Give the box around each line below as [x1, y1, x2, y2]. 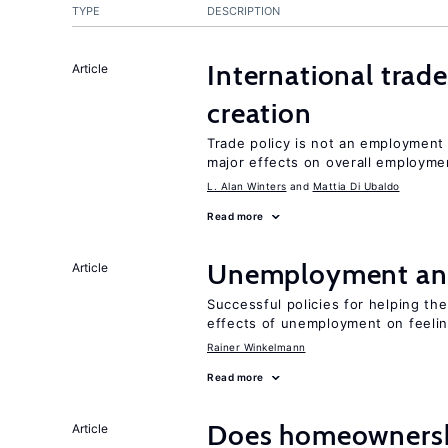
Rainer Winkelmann [207, 341, 306, 353]
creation [207, 96, 312, 130]
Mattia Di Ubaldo [312, 180, 400, 192]
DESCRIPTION [207, 4, 280, 18]
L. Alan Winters [207, 180, 287, 192]
